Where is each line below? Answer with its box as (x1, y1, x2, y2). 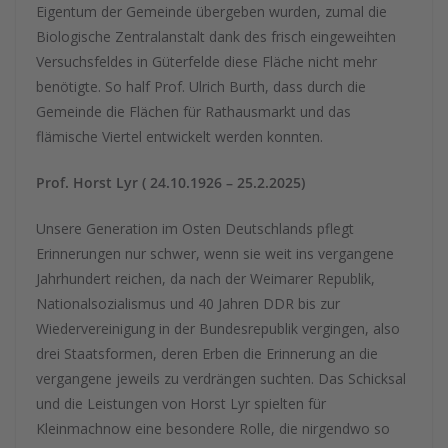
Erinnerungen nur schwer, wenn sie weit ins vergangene (36, 244, 394, 263)
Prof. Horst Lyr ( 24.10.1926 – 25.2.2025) (36, 173, 305, 192)
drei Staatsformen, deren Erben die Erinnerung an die (36, 344, 378, 363)
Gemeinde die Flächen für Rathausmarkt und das (36, 102, 351, 121)
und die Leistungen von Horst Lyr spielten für (36, 394, 326, 413)
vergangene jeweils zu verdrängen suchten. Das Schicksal (36, 369, 406, 388)
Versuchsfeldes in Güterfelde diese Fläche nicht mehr (36, 52, 377, 71)
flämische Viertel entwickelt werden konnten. (36, 127, 323, 146)
